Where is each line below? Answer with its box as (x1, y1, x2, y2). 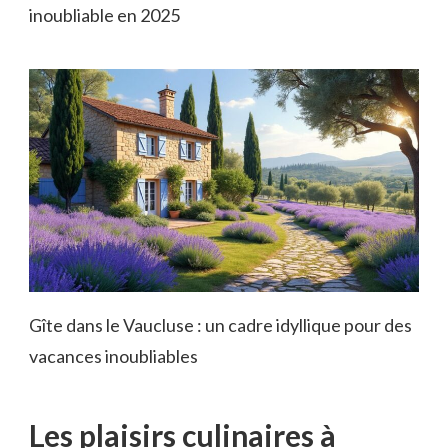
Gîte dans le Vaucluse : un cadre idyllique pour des (29, 313, 412, 336)
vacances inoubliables (29, 344, 198, 367)
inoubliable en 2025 (29, 3, 180, 26)
